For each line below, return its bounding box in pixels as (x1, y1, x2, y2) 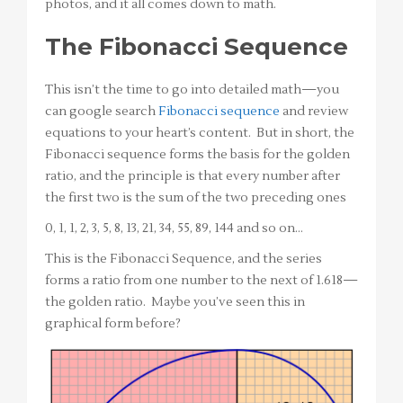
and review (280, 103, 348, 120)
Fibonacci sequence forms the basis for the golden (45, 146, 350, 163)
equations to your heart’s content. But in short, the (45, 124, 354, 141)
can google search (45, 103, 158, 120)
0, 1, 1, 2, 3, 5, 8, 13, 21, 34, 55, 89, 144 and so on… (45, 219, 303, 237)
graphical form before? (45, 315, 181, 332)
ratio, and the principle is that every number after (45, 167, 340, 184)
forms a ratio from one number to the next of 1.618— (45, 272, 358, 289)
